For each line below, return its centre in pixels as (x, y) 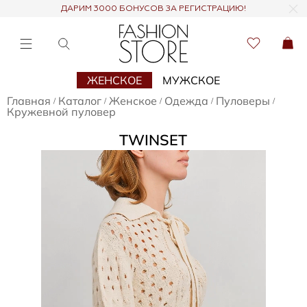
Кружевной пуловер (61, 112)
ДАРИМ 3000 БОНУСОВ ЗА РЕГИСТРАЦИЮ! (153, 9)
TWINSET (153, 139)
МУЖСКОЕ (191, 80)
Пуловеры (243, 101)
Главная (29, 101)
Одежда (186, 101)
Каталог (80, 101)
